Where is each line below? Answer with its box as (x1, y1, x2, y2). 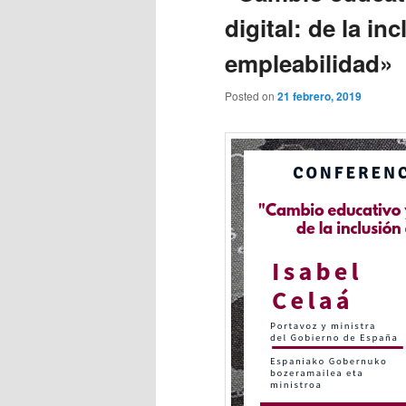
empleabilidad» (225, 46, 392, 81)
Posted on (225, 88, 277, 104)
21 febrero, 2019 (277, 88, 362, 105)
